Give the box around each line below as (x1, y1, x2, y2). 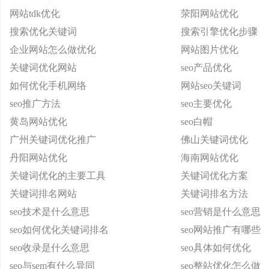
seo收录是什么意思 (10, 243, 89, 253)
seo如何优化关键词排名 (10, 225, 109, 235)
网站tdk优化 (10, 8, 60, 19)
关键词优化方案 (181, 171, 248, 181)
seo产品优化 (181, 62, 232, 73)
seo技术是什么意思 (10, 207, 89, 217)
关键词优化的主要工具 (10, 171, 106, 181)
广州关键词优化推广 (10, 134, 96, 145)
